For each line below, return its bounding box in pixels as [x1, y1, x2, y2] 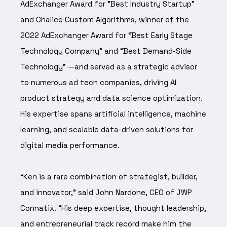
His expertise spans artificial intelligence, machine [20, 108, 206, 119]
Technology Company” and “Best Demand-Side [20, 46, 192, 56]
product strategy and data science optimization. [20, 93, 203, 103]
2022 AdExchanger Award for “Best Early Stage [20, 30, 193, 40]
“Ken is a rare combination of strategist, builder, [20, 171, 198, 181]
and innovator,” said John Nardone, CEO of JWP [20, 187, 192, 197]
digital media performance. [20, 140, 120, 150]
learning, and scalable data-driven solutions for [20, 124, 193, 134]
